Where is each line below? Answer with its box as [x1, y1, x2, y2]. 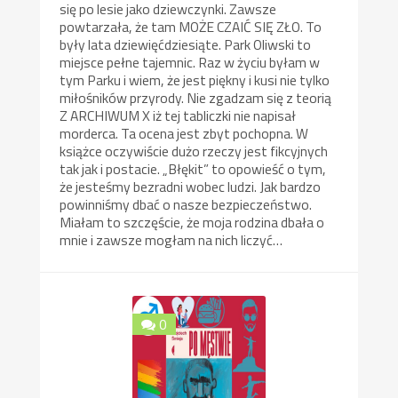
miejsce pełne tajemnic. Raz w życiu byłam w [60, 52, 321, 74]
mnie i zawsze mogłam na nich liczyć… [60, 229, 283, 251]
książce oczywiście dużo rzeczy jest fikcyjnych [60, 140, 329, 163]
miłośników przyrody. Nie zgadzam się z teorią [60, 87, 332, 109]
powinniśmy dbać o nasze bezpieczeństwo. [60, 194, 313, 216]
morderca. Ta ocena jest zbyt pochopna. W [60, 123, 309, 145]
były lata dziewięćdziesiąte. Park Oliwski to [60, 34, 312, 56]
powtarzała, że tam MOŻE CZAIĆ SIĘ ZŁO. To [60, 16, 322, 38]
